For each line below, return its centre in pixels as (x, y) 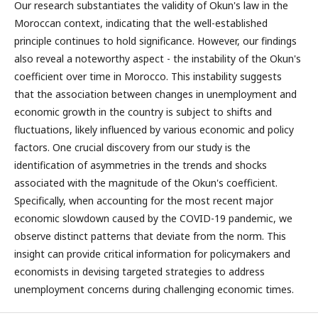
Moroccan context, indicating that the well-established (141, 23)
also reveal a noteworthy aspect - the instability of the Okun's (158, 59)
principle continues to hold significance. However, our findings (155, 41)
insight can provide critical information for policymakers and (152, 254)
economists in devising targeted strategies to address (139, 272)
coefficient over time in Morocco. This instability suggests (148, 76)
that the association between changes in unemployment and (155, 94)
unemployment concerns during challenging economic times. (154, 289)
